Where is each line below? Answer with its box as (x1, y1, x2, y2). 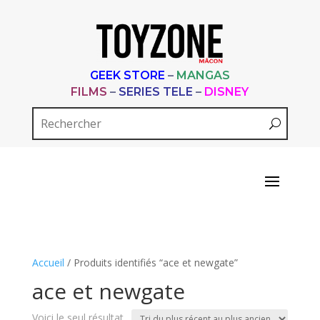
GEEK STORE (89, 69, 165, 82)
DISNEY (204, 85, 249, 99)
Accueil (31, 256, 64, 269)
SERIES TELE (119, 85, 194, 99)
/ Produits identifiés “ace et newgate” (64, 256, 238, 269)
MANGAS (176, 69, 230, 82)
